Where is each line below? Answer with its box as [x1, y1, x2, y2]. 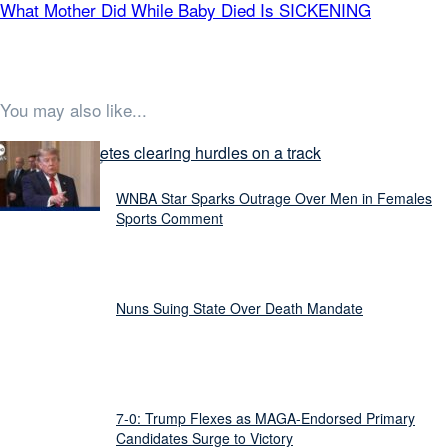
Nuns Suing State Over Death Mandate [116, 297, 363, 318]
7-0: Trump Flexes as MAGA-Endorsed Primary [116, 407, 415, 428]
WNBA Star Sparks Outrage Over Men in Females [116, 187, 432, 208]
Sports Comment [116, 207, 223, 228]
